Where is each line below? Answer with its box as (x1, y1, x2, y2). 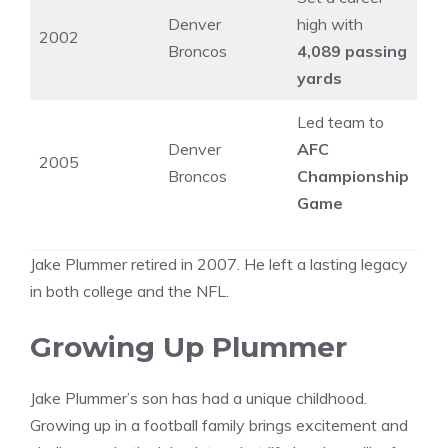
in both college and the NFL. (30, 281, 229, 302)
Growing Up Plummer (30, 330, 347, 365)
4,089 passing (297, 41, 407, 62)
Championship (297, 166, 409, 187)
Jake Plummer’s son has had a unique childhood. (30, 388, 367, 409)
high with (297, 14, 363, 35)
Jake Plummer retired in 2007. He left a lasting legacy (30, 254, 408, 275)
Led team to (297, 112, 384, 133)
